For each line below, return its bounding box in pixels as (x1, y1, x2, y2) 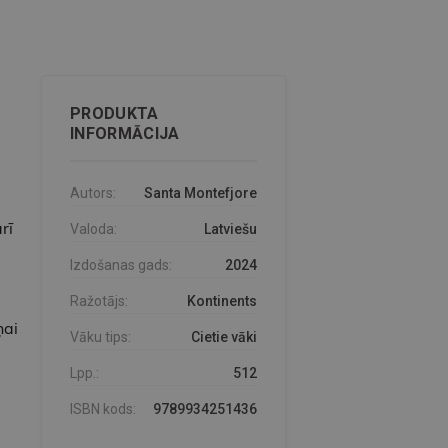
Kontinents (186, 293, 257, 310)
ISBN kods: (69, 401, 136, 418)
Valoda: (69, 221, 117, 238)
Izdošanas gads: (69, 257, 172, 274)
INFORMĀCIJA (69, 124, 180, 144)
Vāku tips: (69, 329, 131, 346)
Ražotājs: (69, 293, 128, 310)
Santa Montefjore (143, 185, 257, 202)
